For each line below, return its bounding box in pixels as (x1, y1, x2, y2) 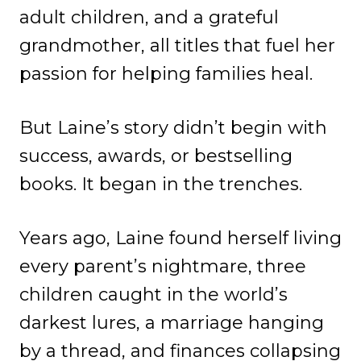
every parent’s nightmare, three (19, 255, 306, 277)
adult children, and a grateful (19, 6, 279, 28)
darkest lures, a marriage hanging (19, 312, 324, 334)
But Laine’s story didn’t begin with (19, 117, 327, 139)
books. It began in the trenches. (19, 173, 302, 195)
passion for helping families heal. (19, 63, 313, 85)
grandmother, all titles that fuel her (19, 35, 335, 56)
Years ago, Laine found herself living (19, 227, 342, 249)
